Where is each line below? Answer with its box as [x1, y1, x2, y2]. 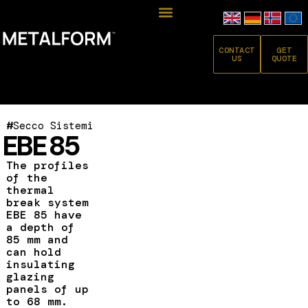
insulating [5, 256, 75, 272]
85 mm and [5, 232, 68, 247]
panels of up [5, 281, 89, 296]
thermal [5, 182, 54, 197]
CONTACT [219, 44, 255, 56]
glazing [5, 269, 54, 284]
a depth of [5, 219, 75, 234]
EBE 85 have [5, 207, 82, 222]
